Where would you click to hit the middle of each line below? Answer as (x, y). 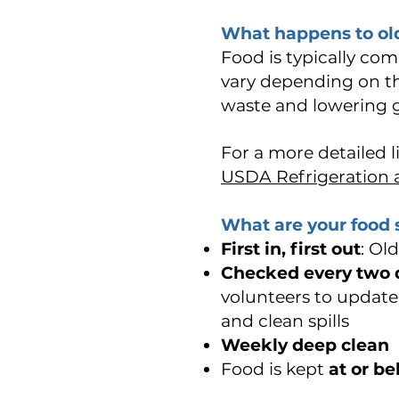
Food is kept (275, 369)
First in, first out (291, 249)
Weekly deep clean (305, 345)
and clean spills (287, 321)
